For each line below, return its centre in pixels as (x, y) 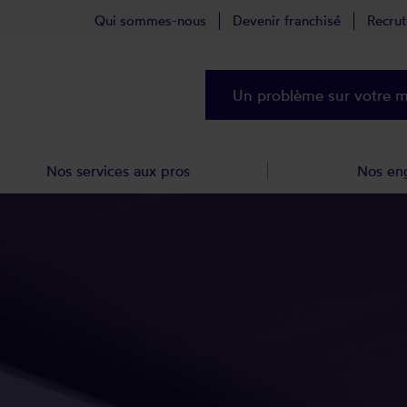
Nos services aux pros (119, 171)
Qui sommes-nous (150, 20)
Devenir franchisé (287, 20)
